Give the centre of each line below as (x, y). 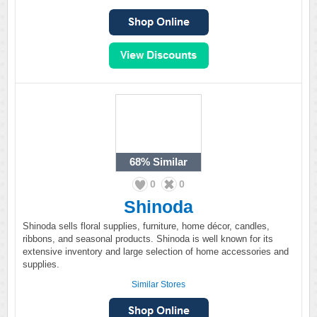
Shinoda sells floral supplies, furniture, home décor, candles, (146, 226)
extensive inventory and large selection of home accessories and (156, 252)
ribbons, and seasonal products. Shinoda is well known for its (148, 239)
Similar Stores (158, 284)
